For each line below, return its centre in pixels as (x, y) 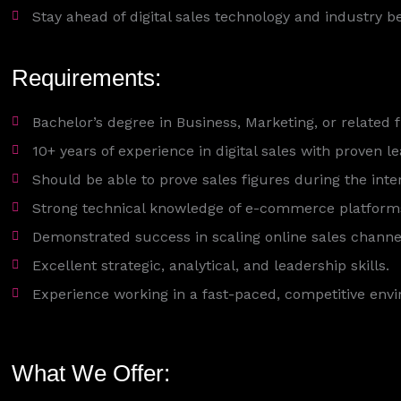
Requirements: (87, 77)
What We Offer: (91, 373)
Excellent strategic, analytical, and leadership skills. (210, 265)
